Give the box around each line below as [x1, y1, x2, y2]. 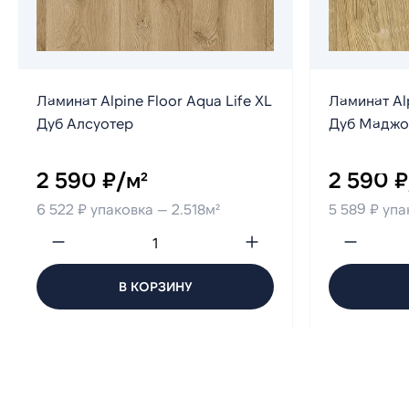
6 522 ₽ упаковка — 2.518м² [37, 200, 220, 218]
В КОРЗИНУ [118, 278, 193, 295]
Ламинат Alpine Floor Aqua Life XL [37, 91, 272, 110]
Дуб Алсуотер [37, 114, 133, 132]
